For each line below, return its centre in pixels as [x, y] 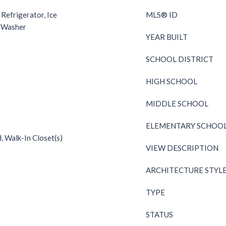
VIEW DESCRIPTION [182, 148]
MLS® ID [162, 15]
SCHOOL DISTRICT [180, 59]
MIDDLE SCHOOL [177, 103]
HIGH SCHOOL [172, 81]
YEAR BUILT [167, 37]
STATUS [159, 214]
